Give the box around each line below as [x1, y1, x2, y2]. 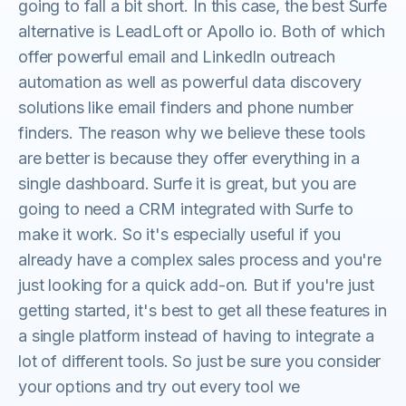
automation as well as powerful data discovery [18, 72, 362, 92]
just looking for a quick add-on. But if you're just [18, 275, 374, 295]
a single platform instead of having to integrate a [18, 326, 374, 345]
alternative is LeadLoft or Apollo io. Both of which [18, 22, 385, 41]
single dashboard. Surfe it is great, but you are [18, 174, 356, 193]
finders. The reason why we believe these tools [18, 123, 366, 142]
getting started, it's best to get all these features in [18, 301, 387, 320]
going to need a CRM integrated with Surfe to [18, 199, 353, 218]
